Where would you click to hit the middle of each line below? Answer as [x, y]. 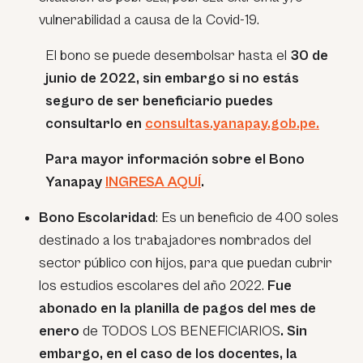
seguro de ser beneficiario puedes [159, 100]
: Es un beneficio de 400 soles [247, 217]
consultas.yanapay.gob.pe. [232, 123]
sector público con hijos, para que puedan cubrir [186, 263]
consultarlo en [95, 123]
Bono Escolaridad [97, 217]
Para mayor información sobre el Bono [175, 159]
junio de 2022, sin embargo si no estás [172, 78]
